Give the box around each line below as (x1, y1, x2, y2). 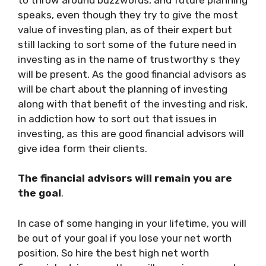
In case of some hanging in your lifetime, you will (18, 217, 246, 229)
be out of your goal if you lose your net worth (18, 232, 232, 244)
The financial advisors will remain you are (18, 172, 232, 184)
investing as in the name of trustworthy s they (18, 53, 240, 65)
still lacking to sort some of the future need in (18, 38, 236, 50)
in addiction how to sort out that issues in (18, 112, 217, 125)
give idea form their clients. (18, 142, 150, 154)
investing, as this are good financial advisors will (18, 127, 244, 140)
